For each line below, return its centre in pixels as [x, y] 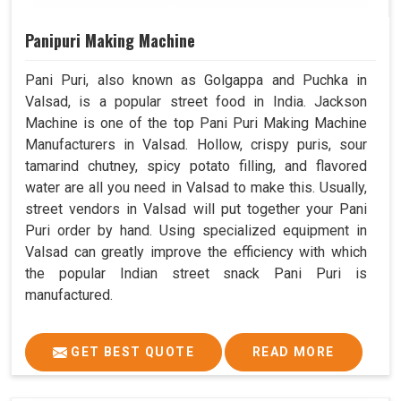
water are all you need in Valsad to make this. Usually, [196, 187]
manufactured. [69, 294]
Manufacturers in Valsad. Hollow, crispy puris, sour [196, 144]
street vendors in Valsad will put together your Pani [196, 209]
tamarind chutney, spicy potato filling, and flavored [196, 166]
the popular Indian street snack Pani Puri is [196, 273]
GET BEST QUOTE [131, 351]
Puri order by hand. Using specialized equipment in [196, 230]
